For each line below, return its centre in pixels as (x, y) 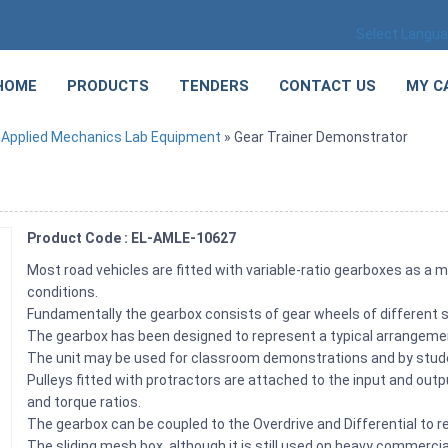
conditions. (63, 291)
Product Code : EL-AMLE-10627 (132, 237)
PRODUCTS (108, 86)
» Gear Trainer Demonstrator (314, 136)
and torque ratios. (84, 401)
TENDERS (214, 86)
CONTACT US (327, 86)
